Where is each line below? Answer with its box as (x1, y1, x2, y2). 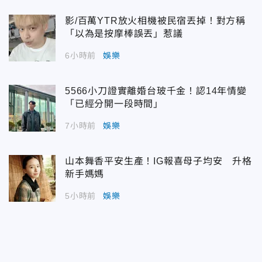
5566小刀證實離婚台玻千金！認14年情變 (65, 85, 247, 96)
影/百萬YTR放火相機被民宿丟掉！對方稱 (65, 15, 246, 26)
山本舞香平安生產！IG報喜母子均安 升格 (65, 156, 252, 166)
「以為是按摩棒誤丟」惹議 (65, 28, 183, 39)
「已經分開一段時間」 (65, 98, 163, 109)
